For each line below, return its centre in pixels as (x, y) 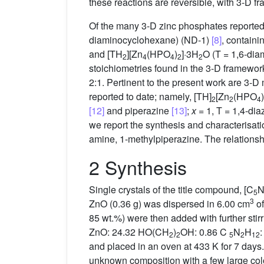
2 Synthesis (138, 167)
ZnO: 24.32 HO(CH (129, 232)
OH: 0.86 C (205, 232)
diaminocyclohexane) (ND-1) (150, 40)
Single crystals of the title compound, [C (171, 190)
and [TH (106, 54)
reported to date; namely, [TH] (150, 97)
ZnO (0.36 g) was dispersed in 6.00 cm (169, 204)
